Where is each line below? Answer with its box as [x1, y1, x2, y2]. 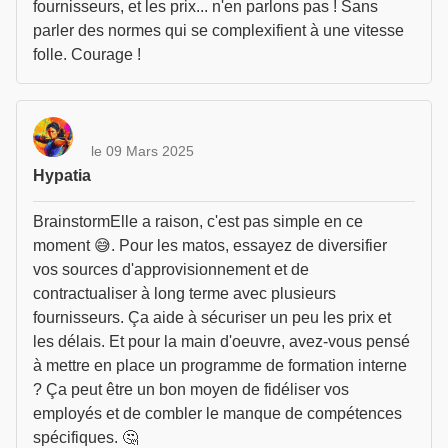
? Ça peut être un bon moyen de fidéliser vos [33, 381, 349, 398]
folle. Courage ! [33, 46, 141, 63]
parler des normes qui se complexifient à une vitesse [33, 22, 404, 39]
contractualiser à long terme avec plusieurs [33, 285, 336, 302]
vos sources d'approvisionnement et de [33, 261, 309, 278]
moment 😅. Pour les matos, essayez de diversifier [33, 237, 387, 254]
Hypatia [33, 167, 91, 184]
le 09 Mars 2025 [91, 142, 194, 159]
